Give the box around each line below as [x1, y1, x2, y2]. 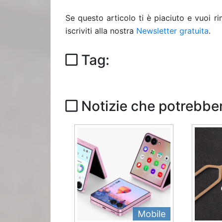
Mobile [138, 209, 166, 219]
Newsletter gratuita [136, 26, 209, 36]
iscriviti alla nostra [65, 26, 136, 36]
